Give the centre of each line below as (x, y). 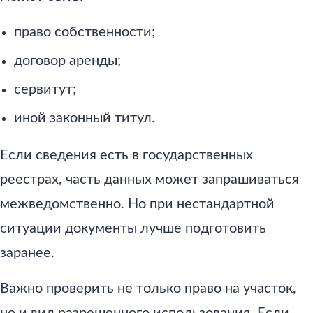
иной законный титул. (85, 118)
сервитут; (45, 89)
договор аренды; (67, 60)
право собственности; (85, 32)
